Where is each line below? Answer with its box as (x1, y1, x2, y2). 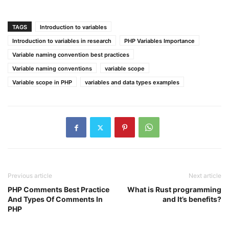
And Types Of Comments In (8, 195, 103, 203)
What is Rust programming (127, 185, 221, 194)
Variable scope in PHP (12, 79, 72, 86)
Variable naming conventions (12, 65, 92, 72)
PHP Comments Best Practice (8, 185, 109, 194)
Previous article (8, 172, 52, 179)
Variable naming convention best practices (12, 51, 129, 58)
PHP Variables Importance (124, 37, 195, 44)
